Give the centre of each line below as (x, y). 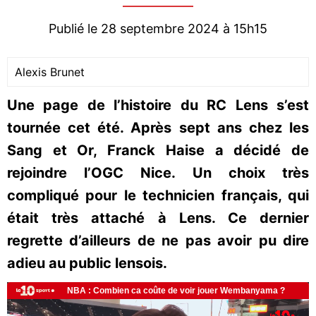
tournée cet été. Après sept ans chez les (158, 128)
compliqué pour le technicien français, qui (158, 195)
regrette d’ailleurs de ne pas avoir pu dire (158, 241)
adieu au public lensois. (87, 263)
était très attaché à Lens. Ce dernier (158, 218)
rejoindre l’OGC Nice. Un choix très (158, 173)
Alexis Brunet (50, 72)
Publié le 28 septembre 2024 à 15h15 (158, 29)
